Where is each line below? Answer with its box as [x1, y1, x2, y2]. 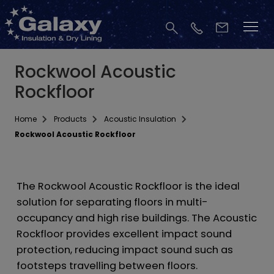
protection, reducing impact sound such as [16, 243, 233, 257]
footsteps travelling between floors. [16, 259, 198, 273]
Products [53, 114, 87, 124]
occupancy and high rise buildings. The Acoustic [16, 211, 257, 225]
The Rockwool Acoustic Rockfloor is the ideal [16, 179, 240, 193]
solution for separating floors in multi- [16, 195, 208, 209]
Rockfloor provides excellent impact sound [16, 227, 232, 241]
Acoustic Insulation [103, 114, 176, 124]
